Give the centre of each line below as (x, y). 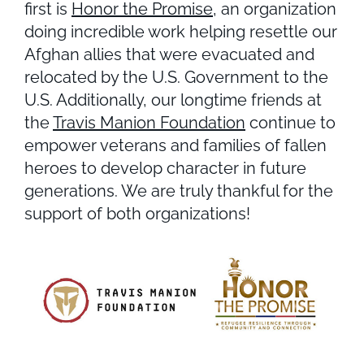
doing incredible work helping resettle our (181, 31)
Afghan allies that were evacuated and (169, 54)
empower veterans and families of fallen (175, 145)
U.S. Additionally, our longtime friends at (173, 100)
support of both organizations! (143, 213)
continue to (290, 122)
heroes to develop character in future (165, 168)
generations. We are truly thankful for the (179, 191)
